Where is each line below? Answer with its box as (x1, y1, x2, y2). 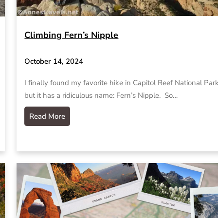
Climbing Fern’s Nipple (24, 29, 119, 41)
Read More (29, 111, 66, 121)
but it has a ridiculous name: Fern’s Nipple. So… (24, 90, 178, 100)
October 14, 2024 (24, 56, 84, 66)
